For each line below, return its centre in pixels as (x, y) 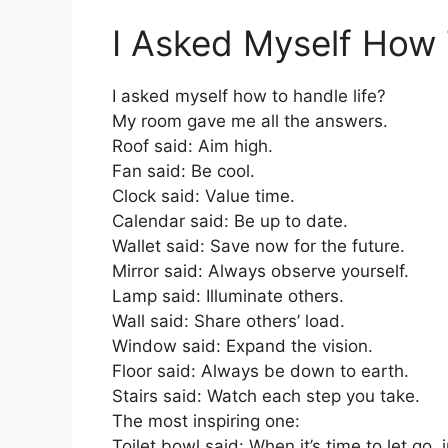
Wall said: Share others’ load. (228, 321)
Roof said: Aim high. (192, 146)
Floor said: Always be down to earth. (260, 371)
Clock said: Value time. (203, 196)
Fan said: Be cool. (183, 171)
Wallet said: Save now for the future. (258, 246)
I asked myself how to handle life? (249, 96)
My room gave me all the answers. (250, 121)
